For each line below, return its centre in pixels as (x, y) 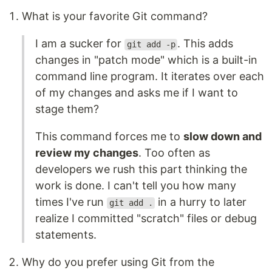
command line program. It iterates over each (150, 76)
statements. (66, 235)
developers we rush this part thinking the (141, 169)
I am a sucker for (80, 44)
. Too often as (174, 153)
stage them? (67, 109)
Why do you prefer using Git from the (118, 262)
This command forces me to (109, 137)
